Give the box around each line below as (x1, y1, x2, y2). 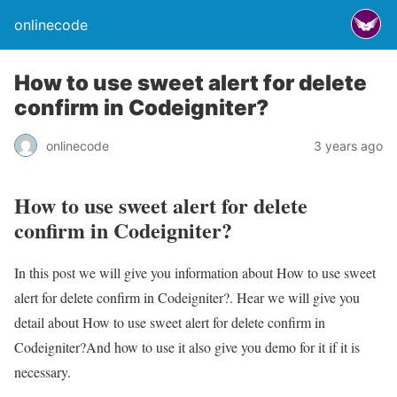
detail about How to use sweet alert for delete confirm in (14, 312, 325, 331)
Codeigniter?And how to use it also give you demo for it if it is (14, 337, 360, 356)
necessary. (14, 362, 71, 381)
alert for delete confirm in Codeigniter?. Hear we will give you (14, 287, 360, 307)
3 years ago (314, 137, 383, 153)
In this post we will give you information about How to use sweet (14, 262, 376, 282)
